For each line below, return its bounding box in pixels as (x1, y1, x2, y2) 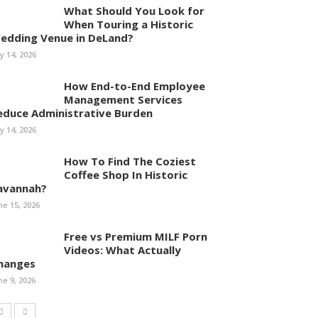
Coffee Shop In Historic (64, 168, 187, 182)
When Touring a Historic (64, 17, 193, 31)
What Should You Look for (64, 4, 204, 18)
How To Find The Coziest (64, 154, 196, 168)
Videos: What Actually (64, 243, 181, 257)
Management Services (64, 92, 182, 106)
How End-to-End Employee (64, 79, 205, 93)
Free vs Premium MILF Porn (64, 229, 207, 243)
